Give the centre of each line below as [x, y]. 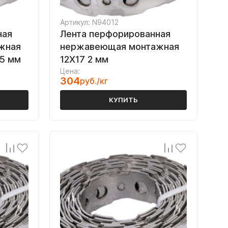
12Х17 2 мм [84, 59]
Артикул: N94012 [89, 22]
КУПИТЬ [123, 100]
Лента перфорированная [115, 34]
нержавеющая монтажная [120, 47]
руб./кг [94, 81]
